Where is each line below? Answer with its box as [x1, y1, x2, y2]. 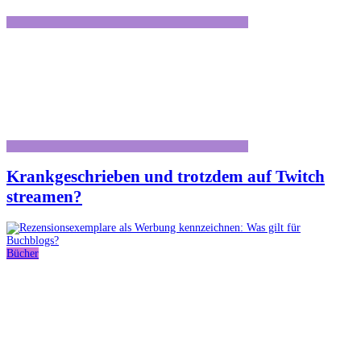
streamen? [6, 187, 82, 207]
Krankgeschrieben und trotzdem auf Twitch [6, 167, 325, 187]
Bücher [6, 247, 39, 259]
